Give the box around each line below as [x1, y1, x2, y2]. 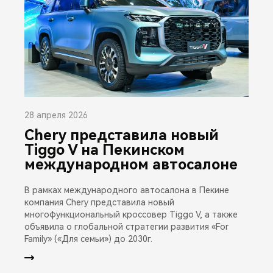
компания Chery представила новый [24, 197, 174, 207]
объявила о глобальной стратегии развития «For [24, 221, 229, 232]
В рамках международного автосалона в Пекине [24, 185, 229, 195]
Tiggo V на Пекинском [24, 141, 185, 158]
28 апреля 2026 [24, 110, 88, 120]
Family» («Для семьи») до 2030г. [24, 233, 152, 244]
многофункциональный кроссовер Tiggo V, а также [24, 209, 238, 219]
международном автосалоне [24, 155, 238, 173]
